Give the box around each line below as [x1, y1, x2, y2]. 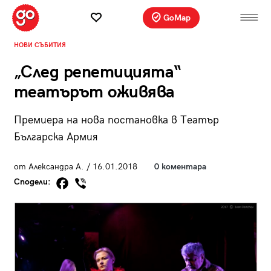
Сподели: [13, 177, 53, 188]
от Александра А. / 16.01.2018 [13, 161, 137, 172]
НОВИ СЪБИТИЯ [13, 41, 66, 49]
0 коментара [154, 161, 206, 172]
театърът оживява [13, 82, 175, 102]
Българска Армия [13, 130, 98, 143]
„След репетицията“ [13, 62, 181, 82]
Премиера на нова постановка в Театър [13, 113, 219, 126]
